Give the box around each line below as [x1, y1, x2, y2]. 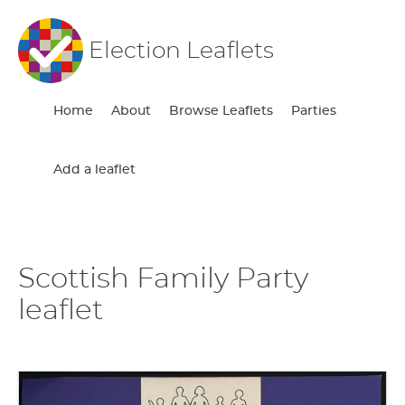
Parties [291, 105, 337, 118]
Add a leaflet [53, 164, 137, 176]
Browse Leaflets [169, 105, 274, 118]
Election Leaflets [89, 39, 274, 62]
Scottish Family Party [18, 264, 308, 293]
